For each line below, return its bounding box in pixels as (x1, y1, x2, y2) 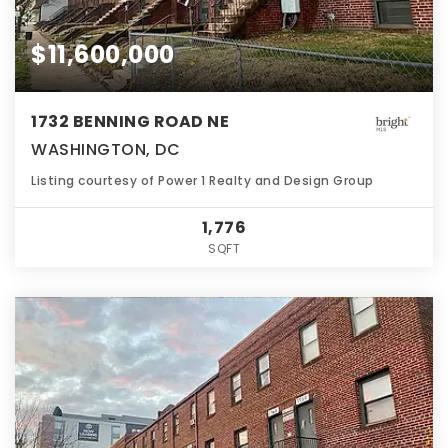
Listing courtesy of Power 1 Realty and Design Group (31, 171, 374, 189)
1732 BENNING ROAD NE (31, 109, 229, 133)
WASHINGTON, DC (31, 137, 180, 161)
